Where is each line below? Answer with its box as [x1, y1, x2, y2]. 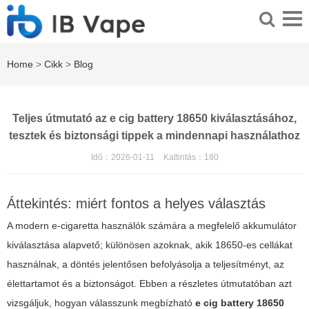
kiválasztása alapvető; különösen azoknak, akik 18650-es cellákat [7, 239, 292, 251]
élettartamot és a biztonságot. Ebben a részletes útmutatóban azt [7, 278, 292, 290]
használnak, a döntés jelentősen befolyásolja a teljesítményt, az [7, 259, 284, 270]
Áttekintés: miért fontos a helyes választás [7, 196, 266, 212]
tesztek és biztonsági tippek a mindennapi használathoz [9, 130, 300, 142]
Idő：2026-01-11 [90, 152, 157, 163]
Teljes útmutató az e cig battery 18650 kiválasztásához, [12, 112, 297, 125]
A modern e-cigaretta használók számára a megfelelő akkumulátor [7, 220, 297, 232]
